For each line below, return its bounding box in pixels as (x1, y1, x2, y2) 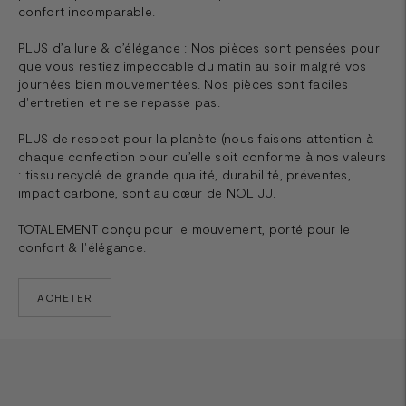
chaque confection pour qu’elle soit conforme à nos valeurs (18, 148, 387, 164)
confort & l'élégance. (18, 238, 147, 255)
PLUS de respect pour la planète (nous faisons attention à (18, 130, 374, 146)
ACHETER (37, 290, 92, 304)
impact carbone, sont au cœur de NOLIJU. (18, 184, 276, 200)
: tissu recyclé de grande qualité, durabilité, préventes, (18, 166, 352, 182)
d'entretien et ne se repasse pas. (18, 93, 220, 110)
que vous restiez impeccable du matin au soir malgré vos (18, 57, 367, 73)
